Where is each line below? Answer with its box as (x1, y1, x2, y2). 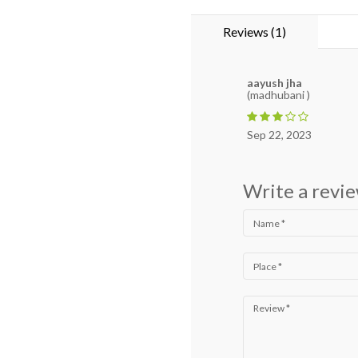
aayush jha (247, 76, 302, 89)
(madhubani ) (247, 88, 310, 101)
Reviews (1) (223, 24, 286, 39)
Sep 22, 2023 (247, 128, 312, 141)
